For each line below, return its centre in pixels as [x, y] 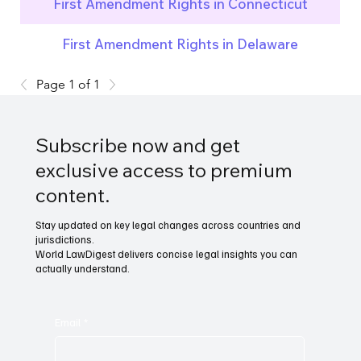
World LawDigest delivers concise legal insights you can [167, 253]
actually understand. [83, 268]
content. [73, 195]
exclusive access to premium [164, 170]
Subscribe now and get [138, 145]
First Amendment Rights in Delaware [180, 44]
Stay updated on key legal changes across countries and [168, 224]
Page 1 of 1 [68, 84]
